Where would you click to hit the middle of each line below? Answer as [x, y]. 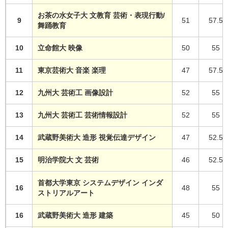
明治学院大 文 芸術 [68, 160]
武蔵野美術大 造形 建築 [76, 215]
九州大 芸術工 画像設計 [76, 92]
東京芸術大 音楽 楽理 [72, 70]
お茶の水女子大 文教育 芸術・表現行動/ [102, 15]
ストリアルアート [66, 193]
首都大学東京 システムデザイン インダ [101, 182]
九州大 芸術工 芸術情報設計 [83, 115]
